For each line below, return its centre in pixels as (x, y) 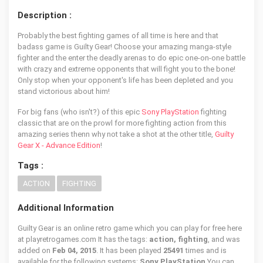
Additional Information (66, 208)
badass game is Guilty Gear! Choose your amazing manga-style (124, 47)
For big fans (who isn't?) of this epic (80, 112)
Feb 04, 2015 (74, 250)
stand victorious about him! (64, 91)
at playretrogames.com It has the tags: (83, 239)
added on (35, 250)
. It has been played (130, 250)
